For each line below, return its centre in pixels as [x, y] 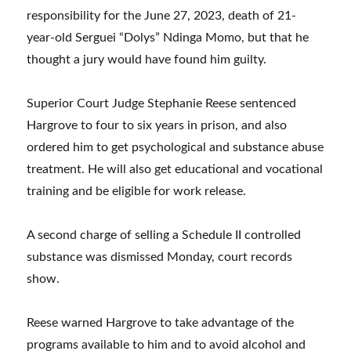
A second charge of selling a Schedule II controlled [164, 235]
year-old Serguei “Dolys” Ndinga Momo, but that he [168, 38]
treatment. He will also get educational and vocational [175, 170]
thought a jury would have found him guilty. [147, 60]
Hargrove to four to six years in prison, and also [157, 126]
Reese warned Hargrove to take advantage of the [161, 323]
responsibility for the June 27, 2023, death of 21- [162, 16]
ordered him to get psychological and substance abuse [175, 148]
